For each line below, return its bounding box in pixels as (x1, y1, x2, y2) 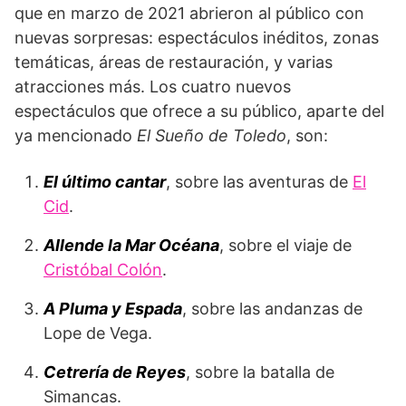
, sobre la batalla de (186, 362, 334, 382)
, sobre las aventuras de (166, 172, 353, 192)
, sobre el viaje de (219, 236, 352, 256)
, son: (286, 126, 328, 146)
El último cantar (43, 172, 166, 192)
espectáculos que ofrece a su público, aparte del (14, 101, 384, 121)
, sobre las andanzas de (182, 299, 362, 319)
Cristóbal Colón (43, 260, 162, 280)
